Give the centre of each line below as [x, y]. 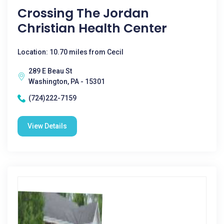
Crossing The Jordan [83, 13]
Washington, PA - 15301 [67, 81]
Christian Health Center [92, 28]
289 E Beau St [50, 71]
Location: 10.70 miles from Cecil [70, 52]
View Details [47, 126]
